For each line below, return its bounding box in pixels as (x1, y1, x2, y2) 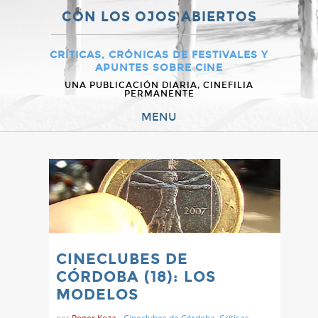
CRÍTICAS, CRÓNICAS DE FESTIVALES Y (50, 49, 268, 61)
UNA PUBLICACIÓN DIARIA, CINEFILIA (65, 80, 253, 90)
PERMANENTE (124, 89, 194, 99)
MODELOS (56, 285, 138, 305)
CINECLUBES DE (56, 250, 188, 269)
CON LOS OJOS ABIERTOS (61, 9, 257, 25)
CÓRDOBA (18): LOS (56, 268, 216, 287)
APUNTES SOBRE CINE (95, 62, 223, 74)
